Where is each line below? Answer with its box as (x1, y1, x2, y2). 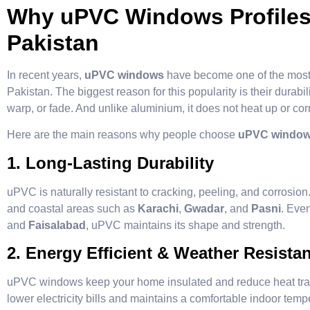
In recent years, (7, 69, 84, 81)
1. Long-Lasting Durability (7, 153, 214, 172)
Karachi (138, 202, 179, 215)
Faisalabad (28, 219, 86, 231)
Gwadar (184, 202, 224, 215)
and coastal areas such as (7, 202, 138, 215)
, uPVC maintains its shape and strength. (86, 219, 285, 231)
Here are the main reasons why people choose (7, 129, 238, 141)
